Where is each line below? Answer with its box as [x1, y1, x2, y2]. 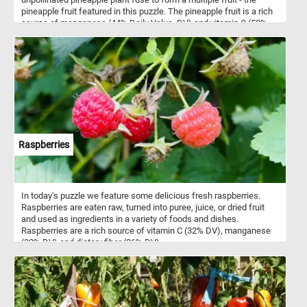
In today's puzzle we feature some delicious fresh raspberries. [21, 190, 260, 201]
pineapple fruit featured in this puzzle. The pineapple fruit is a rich [21, 5, 273, 16]
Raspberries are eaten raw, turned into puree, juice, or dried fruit [21, 201, 265, 212]
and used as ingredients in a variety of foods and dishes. [21, 213, 238, 224]
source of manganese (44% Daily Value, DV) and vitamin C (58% [21, 17, 267, 28]
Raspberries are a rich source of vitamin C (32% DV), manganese [21, 225, 271, 236]
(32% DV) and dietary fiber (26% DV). [21, 236, 162, 247]
